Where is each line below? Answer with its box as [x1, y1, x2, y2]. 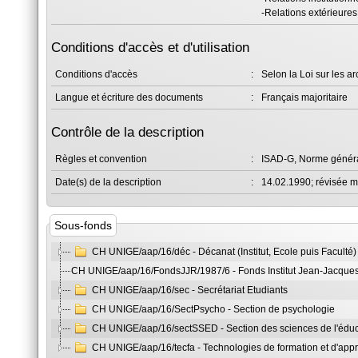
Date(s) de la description [55, 177, 161, 188]
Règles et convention [55, 153, 147, 165]
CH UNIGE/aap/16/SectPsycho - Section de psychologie [92, 304, 335, 315]
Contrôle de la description [51, 125, 204, 140]
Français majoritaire [261, 92, 348, 103]
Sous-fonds [54, 218, 112, 232]
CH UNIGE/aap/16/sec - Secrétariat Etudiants [92, 284, 288, 296]
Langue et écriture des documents [55, 92, 203, 103]
